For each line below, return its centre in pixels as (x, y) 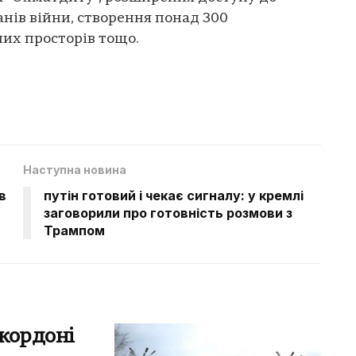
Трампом (74, 230)
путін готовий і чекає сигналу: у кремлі (174, 195)
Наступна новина (75, 169)
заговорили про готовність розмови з (168, 213)
